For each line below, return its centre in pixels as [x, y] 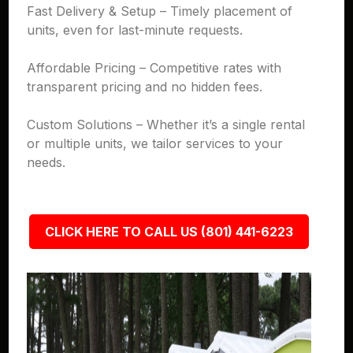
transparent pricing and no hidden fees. [145, 87]
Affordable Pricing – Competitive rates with [154, 68]
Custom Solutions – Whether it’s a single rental [166, 124]
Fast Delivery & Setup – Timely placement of [160, 11]
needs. [46, 162]
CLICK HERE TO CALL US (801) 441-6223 [169, 232]
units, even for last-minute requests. [135, 30]
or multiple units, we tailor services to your [155, 143]
